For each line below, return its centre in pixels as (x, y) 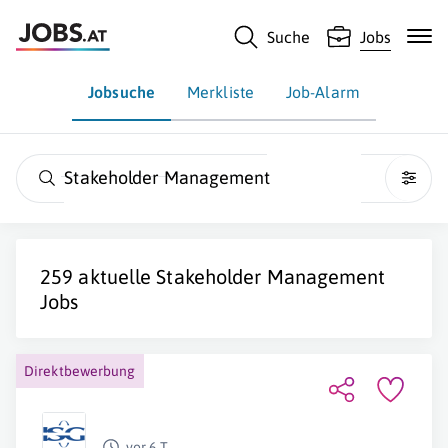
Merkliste (220, 92)
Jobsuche (121, 92)
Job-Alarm (322, 92)
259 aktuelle (98, 276)
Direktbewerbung (80, 371)
